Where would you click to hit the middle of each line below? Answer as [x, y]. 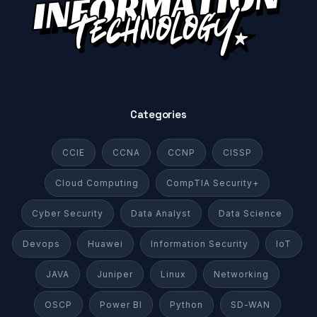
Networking [241, 275]
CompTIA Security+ [213, 183]
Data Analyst [161, 214]
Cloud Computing [97, 183]
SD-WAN [250, 305]
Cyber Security [68, 214]
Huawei [105, 244]
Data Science [250, 214]
